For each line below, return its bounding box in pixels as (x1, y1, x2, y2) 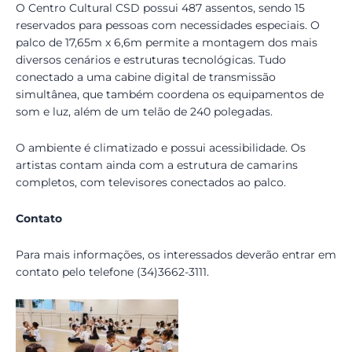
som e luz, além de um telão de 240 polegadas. (16, 104, 273, 118)
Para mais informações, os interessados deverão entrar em (16, 247, 336, 261)
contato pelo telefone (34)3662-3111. (16, 265, 209, 278)
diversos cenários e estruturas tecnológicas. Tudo (16, 53, 286, 66)
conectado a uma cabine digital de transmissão (16, 70, 276, 83)
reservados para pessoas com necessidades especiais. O (16, 18, 320, 31)
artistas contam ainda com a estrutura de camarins (16, 158, 298, 171)
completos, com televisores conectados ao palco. (16, 175, 286, 189)
